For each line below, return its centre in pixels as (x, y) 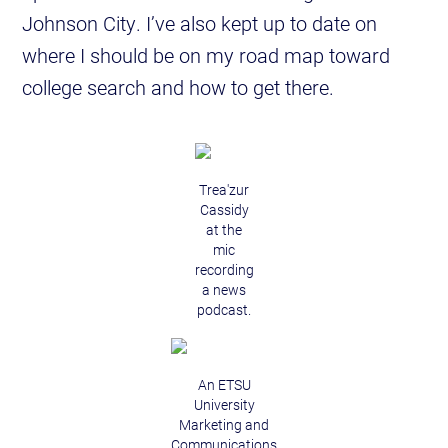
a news (224, 290)
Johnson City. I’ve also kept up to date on (200, 23)
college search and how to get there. (178, 87)
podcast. (224, 310)
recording (224, 270)
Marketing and (224, 425)
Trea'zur (224, 190)
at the (224, 230)
